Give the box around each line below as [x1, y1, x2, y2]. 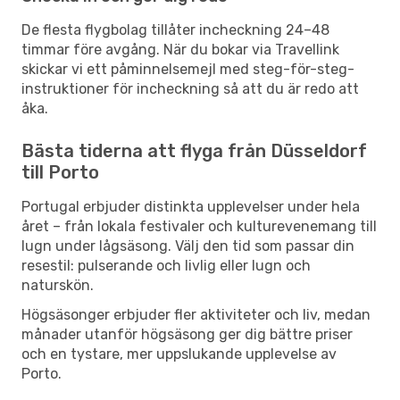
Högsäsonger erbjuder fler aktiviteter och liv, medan [21, 305, 371, 323]
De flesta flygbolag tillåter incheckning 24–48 [21, 21, 329, 38]
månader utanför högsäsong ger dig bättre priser [21, 325, 353, 343]
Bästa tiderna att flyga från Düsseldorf [21, 139, 367, 162]
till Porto [21, 161, 99, 183]
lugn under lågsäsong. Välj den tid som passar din [21, 237, 354, 254]
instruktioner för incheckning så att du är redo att [21, 79, 359, 97]
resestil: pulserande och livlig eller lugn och [21, 256, 311, 274]
